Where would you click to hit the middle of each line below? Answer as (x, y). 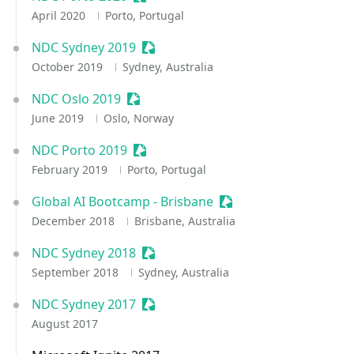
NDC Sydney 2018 (84, 253)
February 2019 (71, 169)
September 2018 (77, 272)
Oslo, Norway (138, 118)
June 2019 (59, 118)
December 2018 (75, 221)
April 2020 (60, 15)
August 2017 (65, 324)
